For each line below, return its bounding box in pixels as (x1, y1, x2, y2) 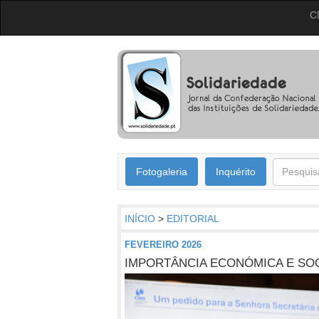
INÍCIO (125, 212, 155, 224)
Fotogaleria (136, 165, 187, 177)
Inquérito (216, 165, 256, 177)
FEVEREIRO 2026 (125, 239, 202, 250)
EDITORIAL (167, 212, 219, 224)
